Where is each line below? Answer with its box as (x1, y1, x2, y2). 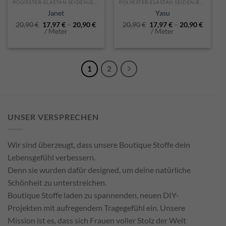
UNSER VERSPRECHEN (8, 112, 99, 122)
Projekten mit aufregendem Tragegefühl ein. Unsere (8, 202, 185, 212)
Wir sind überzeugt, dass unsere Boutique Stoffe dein (8, 139, 190, 149)
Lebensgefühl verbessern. (8, 152, 95, 162)
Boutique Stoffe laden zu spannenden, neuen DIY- (8, 190, 179, 200)
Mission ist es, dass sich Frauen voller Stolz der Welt (8, 215, 186, 225)
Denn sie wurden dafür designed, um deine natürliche (8, 164, 191, 175)
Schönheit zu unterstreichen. (8, 177, 106, 187)
